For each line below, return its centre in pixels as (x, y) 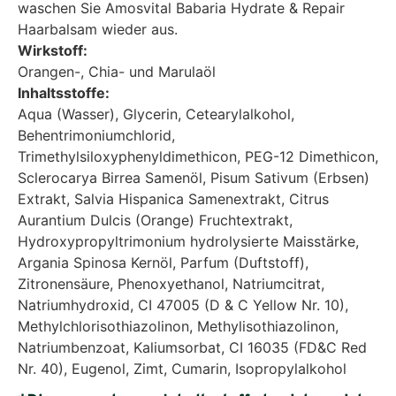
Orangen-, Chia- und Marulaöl (117, 72)
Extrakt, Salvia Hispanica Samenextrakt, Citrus (173, 199)
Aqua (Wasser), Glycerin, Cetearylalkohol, (156, 114)
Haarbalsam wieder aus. (98, 30)
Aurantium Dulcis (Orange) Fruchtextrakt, (155, 221)
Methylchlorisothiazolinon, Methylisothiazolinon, (178, 327)
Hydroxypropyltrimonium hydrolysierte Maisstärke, (188, 242)
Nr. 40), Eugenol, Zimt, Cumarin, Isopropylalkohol (182, 369)
